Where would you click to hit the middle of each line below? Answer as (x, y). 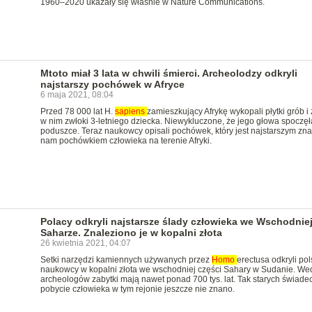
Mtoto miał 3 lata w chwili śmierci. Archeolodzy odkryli (169, 73)
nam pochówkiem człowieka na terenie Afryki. (126, 141)
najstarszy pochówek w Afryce (112, 84)
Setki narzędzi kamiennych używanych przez (126, 260)
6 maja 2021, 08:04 (77, 95)
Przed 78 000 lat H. (77, 111)
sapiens (131, 111)
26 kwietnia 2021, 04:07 (85, 243)
